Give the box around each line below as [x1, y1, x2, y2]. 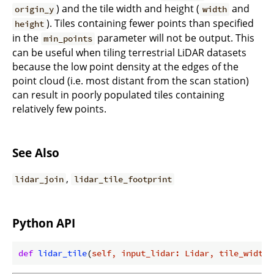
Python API [12, 215, 75, 231]
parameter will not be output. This [95, 31, 255, 45]
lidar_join [15, 173, 64, 185]
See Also [12, 145, 59, 161]
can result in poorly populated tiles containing [12, 88, 224, 102]
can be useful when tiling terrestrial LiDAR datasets [12, 46, 246, 60]
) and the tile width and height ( [56, 2, 200, 16]
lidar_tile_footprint [73, 173, 172, 185]
